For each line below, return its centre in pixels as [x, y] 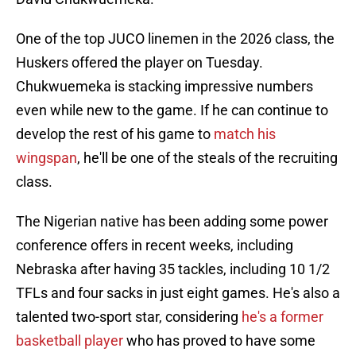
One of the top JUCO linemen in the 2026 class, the [175, 39]
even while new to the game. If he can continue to [172, 110]
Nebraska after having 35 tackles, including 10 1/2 [173, 269]
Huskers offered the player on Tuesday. [139, 63]
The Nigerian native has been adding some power [172, 222]
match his [245, 134]
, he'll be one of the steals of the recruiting [207, 158]
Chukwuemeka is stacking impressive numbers [164, 87]
